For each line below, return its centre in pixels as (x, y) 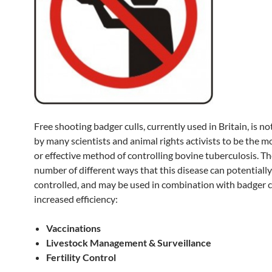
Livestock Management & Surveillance (129, 243)
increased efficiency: (76, 199)
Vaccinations (73, 228)
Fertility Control (81, 257)
